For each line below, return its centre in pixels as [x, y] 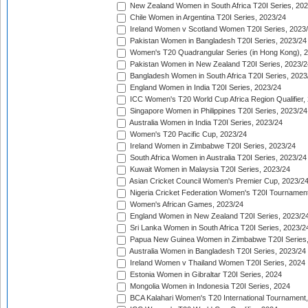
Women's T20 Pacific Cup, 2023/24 [187, 134]
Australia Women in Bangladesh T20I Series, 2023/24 [217, 251]
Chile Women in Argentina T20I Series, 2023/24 [207, 18]
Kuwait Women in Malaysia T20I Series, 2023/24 [209, 169]
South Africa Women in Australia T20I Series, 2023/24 [217, 158]
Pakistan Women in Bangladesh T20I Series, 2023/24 [217, 41]
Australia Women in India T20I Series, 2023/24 [205, 123]
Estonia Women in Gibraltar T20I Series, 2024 [205, 275]
